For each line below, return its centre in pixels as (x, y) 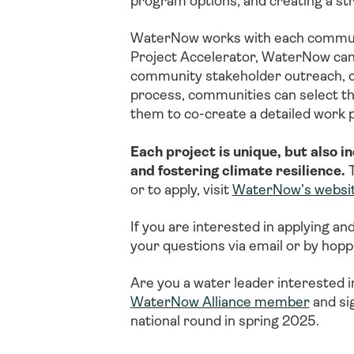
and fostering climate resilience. (237, 170)
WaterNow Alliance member (220, 302)
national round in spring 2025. (228, 321)
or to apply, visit (181, 189)
